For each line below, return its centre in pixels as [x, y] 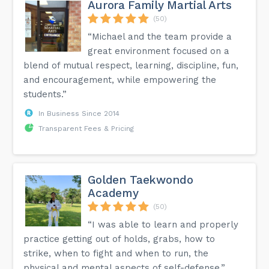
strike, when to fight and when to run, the [116, 253]
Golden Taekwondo [141, 180]
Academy [113, 193]
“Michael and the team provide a [160, 36]
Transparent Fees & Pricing [86, 128]
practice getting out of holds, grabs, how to [119, 239]
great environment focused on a [159, 51]
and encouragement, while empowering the [120, 80]
